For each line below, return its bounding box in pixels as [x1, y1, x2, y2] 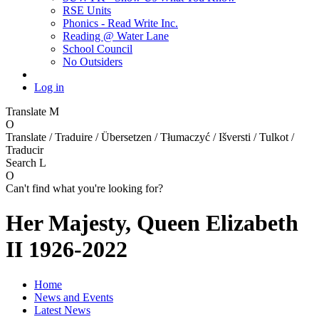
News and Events [34, 291, 113, 303]
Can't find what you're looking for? [6, 182, 163, 194]
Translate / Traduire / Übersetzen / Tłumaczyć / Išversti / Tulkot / [6, 130, 294, 143]
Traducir [6, 143, 43, 156]
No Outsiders [63, 55, 122, 68]
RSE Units [63, 4, 111, 16]
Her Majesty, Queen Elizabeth [6, 210, 298, 236]
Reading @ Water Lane [63, 29, 169, 42]
